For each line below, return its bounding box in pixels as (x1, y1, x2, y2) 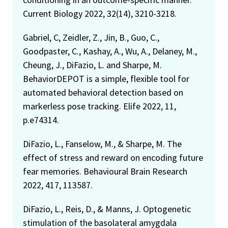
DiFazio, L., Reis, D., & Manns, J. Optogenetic (23, 203, 191, 215)
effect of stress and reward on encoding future (23, 151, 203, 163)
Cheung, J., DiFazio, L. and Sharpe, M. (23, 59, 162, 71)
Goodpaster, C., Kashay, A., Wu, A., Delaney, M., (23, 45, 197, 57)
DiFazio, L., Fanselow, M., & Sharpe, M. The (23, 137, 182, 150)
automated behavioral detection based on (23, 86, 183, 98)
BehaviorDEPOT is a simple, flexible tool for (23, 72, 189, 84)
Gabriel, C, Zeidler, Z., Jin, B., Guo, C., (23, 31, 159, 43)
